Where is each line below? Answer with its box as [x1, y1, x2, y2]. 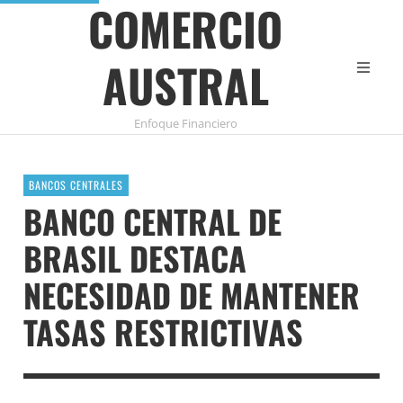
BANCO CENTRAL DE [23, 196, 282, 245]
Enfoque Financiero [133, 115, 237, 131]
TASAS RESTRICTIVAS [23, 307, 303, 355]
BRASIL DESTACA [23, 233, 246, 282]
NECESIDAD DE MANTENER [23, 270, 360, 318]
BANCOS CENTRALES [29, 176, 123, 193]
